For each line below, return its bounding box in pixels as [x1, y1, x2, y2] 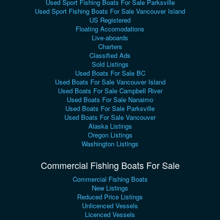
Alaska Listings [88, 121, 132, 131]
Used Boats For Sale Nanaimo [67, 95, 153, 105]
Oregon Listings [87, 130, 133, 140]
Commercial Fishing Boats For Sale [40, 159, 180, 172]
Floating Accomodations [76, 24, 144, 34]
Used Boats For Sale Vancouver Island [55, 77, 165, 87]
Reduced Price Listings [77, 192, 143, 202]
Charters [98, 42, 122, 52]
